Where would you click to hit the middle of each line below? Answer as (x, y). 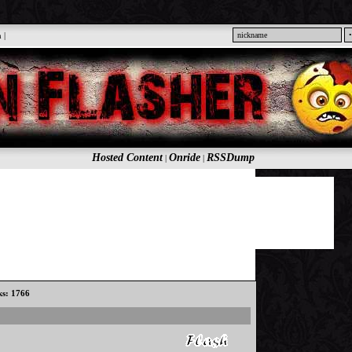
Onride (184, 158)
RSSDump (230, 158)
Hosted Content (127, 158)
